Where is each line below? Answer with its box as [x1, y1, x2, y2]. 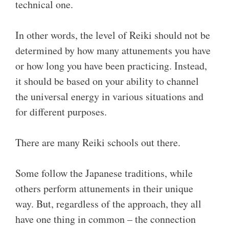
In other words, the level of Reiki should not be [15, 28, 210, 42]
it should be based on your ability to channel [15, 74, 199, 88]
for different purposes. [15, 105, 107, 119]
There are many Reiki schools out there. [15, 135, 180, 149]
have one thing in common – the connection [15, 212, 196, 226]
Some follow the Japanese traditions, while [15, 166, 193, 180]
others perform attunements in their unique [15, 181, 193, 195]
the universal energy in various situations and [15, 89, 203, 103]
